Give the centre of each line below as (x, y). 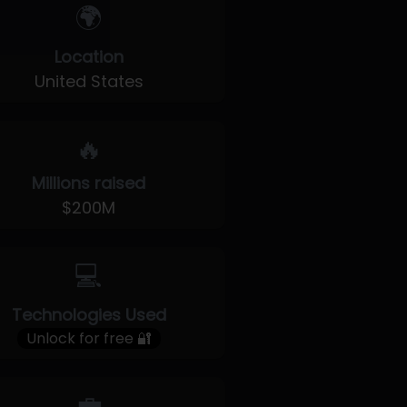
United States (89, 81)
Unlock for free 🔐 (89, 338)
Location (89, 57)
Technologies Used (89, 315)
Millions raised (89, 183)
